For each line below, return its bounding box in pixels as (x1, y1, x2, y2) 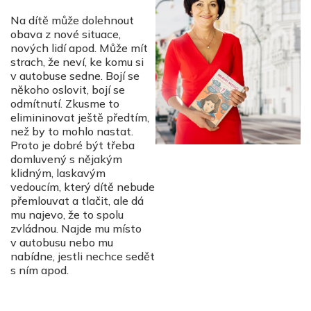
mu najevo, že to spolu (10, 208, 124, 222)
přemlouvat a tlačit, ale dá (10, 194, 144, 208)
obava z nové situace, (10, 27, 121, 42)
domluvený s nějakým (10, 152, 122, 167)
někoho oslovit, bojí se (10, 83, 125, 97)
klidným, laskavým (10, 166, 106, 180)
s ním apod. (10, 263, 69, 278)
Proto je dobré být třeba (10, 138, 135, 153)
